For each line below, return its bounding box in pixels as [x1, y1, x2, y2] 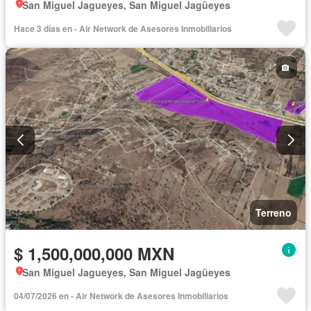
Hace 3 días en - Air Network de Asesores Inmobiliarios [14, 22, 232, 35]
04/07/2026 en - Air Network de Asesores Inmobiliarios [14, 289, 228, 302]
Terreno [255, 205, 292, 219]
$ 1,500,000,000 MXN [14, 241, 174, 265]
